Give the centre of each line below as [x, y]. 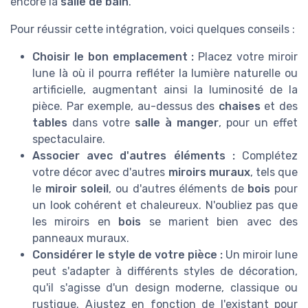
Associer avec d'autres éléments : [134, 156]
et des [279, 107]
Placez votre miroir [246, 57]
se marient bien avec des [219, 222]
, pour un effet [258, 123]
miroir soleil [77, 189]
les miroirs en [76, 222]
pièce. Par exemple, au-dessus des [125, 107]
